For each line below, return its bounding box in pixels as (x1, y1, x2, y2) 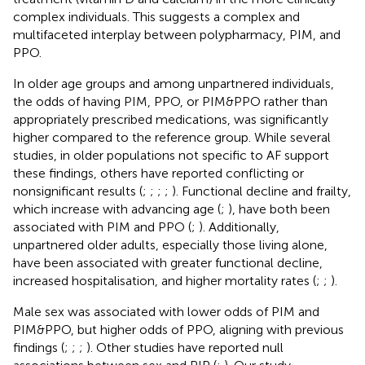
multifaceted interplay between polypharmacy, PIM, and (13, 26, 341, 42)
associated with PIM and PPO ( (13, 218, 191, 235)
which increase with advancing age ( (13, 200, 221, 217)
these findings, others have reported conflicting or (13, 165, 304, 181)
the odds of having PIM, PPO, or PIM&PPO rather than (13, 93, 328, 109)
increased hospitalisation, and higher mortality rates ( (13, 272, 316, 288)
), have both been (228, 200, 330, 217)
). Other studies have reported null (86, 339, 284, 355)
